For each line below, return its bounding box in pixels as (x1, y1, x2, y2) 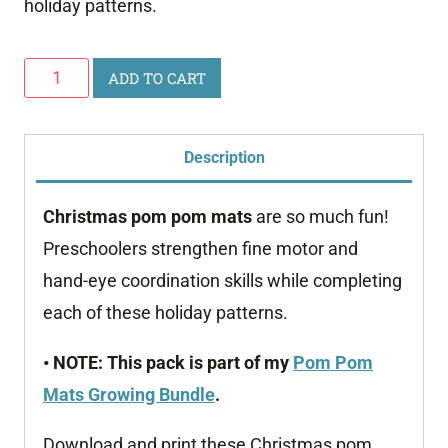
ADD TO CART (108, 67, 207, 88)
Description (183, 147, 265, 167)
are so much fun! (252, 205, 389, 227)
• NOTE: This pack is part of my (43, 351, 293, 373)
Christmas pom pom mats (43, 205, 252, 227)
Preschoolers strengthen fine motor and (43, 237, 358, 259)
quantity (23, 189, 88, 211)
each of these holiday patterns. (43, 301, 288, 323)
